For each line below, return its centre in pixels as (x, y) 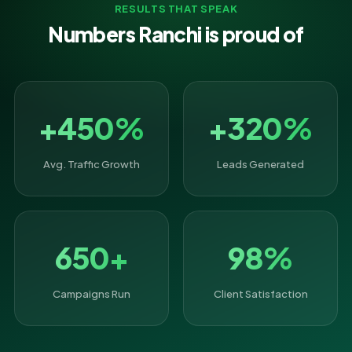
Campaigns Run (92, 294)
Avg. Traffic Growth (92, 164)
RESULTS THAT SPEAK (176, 9)
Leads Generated (260, 164)
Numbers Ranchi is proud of (176, 34)
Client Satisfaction (260, 294)
